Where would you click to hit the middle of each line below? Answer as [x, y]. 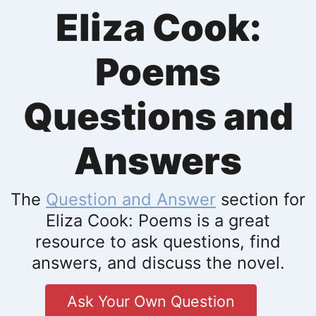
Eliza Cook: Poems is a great [158, 220]
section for [261, 199]
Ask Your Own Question [151, 301]
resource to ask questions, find [158, 241]
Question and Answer [131, 199]
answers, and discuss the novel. [158, 262]
